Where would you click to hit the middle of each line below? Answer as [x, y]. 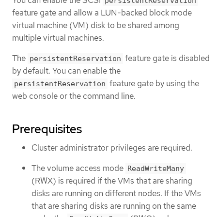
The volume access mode [78, 168]
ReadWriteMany [156, 169]
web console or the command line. [74, 96]
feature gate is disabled [166, 58]
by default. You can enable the [66, 70]
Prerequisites [47, 129]
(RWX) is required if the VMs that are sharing [112, 181]
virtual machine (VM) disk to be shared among [96, 25]
